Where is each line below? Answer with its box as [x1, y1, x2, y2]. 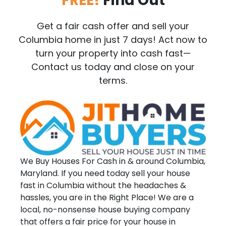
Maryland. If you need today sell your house [20, 167, 190, 179]
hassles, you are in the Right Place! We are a [20, 191, 194, 203]
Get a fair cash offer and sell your [37, 19, 189, 32]
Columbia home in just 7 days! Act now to [19, 33, 207, 46]
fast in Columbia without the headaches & [20, 179, 186, 191]
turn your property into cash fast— [35, 46, 191, 60]
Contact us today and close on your [31, 60, 195, 73]
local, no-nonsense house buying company [20, 203, 190, 215]
